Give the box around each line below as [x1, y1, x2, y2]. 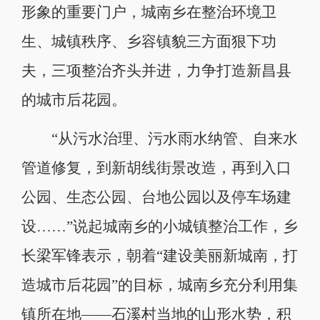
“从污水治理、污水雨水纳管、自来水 [21, 131, 298, 147]
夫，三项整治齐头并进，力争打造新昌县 [21, 63, 291, 79]
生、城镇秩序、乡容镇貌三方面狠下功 [21, 34, 276, 50]
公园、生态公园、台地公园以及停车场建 [21, 189, 291, 206]
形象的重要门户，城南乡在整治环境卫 [21, 4, 276, 21]
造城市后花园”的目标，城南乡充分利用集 [21, 277, 298, 294]
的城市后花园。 [21, 92, 126, 109]
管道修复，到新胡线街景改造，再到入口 [21, 160, 291, 176]
